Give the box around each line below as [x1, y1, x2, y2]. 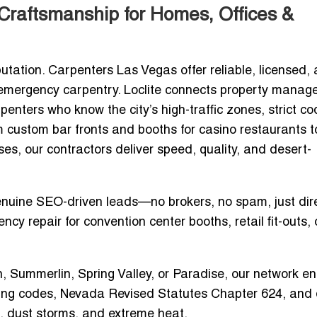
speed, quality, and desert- [157, 144, 311, 157]
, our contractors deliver [18, 144, 157, 157]
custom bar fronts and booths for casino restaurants [7, 125, 306, 137]
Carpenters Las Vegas [48, 65, 177, 78]
